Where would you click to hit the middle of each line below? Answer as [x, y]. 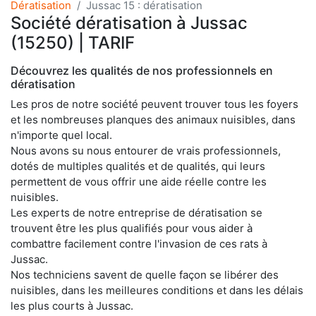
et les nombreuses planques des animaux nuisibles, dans [153, 119]
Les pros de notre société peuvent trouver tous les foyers [154, 104]
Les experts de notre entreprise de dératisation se [136, 212]
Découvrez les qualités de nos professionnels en [142, 70]
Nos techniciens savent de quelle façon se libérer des [145, 274]
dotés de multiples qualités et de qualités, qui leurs [138, 166]
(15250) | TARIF [73, 42]
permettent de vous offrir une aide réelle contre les [139, 181]
